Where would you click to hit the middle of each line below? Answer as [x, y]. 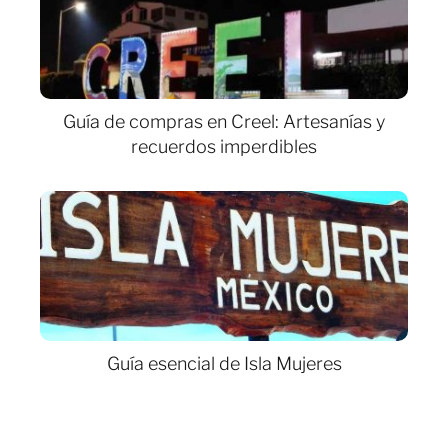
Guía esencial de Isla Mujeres [224, 363]
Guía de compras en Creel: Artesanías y [224, 121]
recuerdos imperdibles [224, 146]
